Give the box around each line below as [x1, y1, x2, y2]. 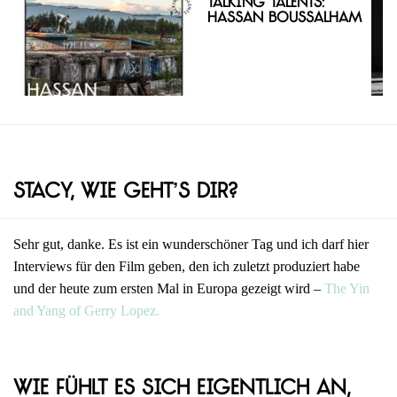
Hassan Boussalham [206, 12, 362, 27]
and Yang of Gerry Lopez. [13, 303, 160, 319]
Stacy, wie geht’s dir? [13, 183, 237, 204]
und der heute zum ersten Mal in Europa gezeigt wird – [13, 281, 324, 297]
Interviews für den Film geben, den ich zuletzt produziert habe [13, 259, 360, 275]
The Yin [324, 281, 370, 297]
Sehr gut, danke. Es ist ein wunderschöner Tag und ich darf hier [13, 237, 369, 253]
